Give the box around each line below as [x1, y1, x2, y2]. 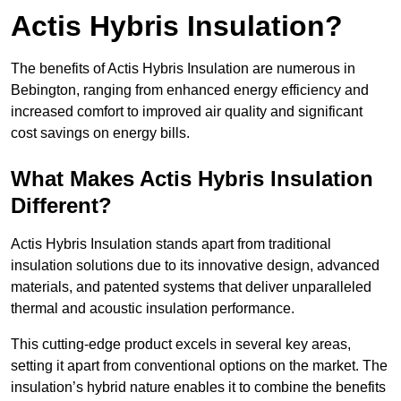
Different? [11, 193, 112, 218]
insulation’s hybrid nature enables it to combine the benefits [11, 380, 386, 396]
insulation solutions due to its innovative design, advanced [11, 258, 380, 274]
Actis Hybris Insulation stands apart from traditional [11, 236, 331, 252]
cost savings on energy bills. [11, 125, 190, 141]
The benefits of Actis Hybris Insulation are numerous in [11, 61, 355, 77]
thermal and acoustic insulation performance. [11, 301, 294, 317]
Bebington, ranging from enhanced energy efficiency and [11, 82, 369, 98]
